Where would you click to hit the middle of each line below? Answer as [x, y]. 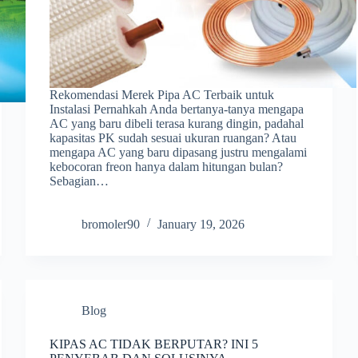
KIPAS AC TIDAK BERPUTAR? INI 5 [154, 344]
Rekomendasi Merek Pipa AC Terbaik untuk [162, 94]
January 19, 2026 [201, 224]
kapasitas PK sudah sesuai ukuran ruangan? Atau [173, 137]
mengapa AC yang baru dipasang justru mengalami [179, 152]
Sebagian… [80, 181]
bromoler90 [111, 224]
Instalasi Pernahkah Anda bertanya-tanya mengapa [177, 109]
